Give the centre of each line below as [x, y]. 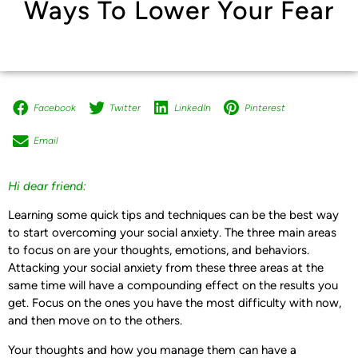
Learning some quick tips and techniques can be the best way [173, 215]
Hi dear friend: [47, 186]
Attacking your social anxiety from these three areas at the [166, 268]
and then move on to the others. [95, 321]
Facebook [54, 107]
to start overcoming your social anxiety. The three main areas [172, 233]
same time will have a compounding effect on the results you [173, 286]
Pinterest [265, 107]
